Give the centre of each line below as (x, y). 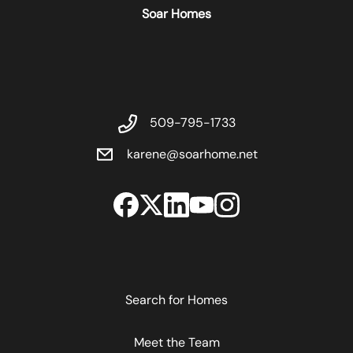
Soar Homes (176, 14)
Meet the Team (176, 343)
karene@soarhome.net (192, 154)
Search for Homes (176, 300)
